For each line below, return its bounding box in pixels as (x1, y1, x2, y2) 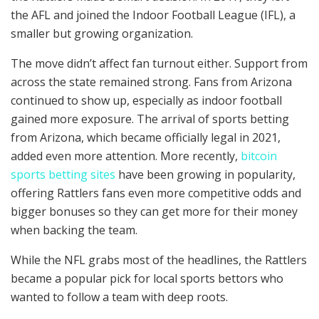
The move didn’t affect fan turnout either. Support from (11, 55, 308, 71)
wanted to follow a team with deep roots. (11, 288, 228, 305)
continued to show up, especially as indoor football (11, 92, 282, 108)
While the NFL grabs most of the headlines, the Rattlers (11, 251, 307, 268)
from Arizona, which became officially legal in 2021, (11, 129, 281, 145)
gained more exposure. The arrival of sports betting (11, 110, 289, 127)
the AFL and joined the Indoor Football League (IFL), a (11, 6, 296, 23)
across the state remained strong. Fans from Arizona (11, 73, 292, 90)
